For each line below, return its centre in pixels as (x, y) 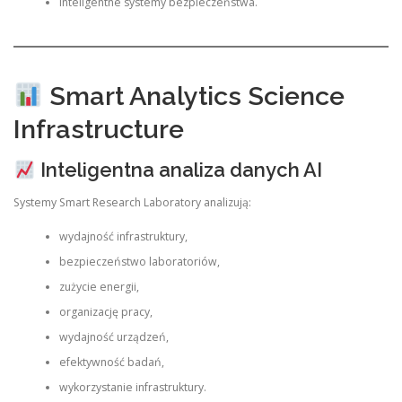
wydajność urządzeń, (114, 336)
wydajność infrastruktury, (123, 236)
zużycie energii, (99, 286)
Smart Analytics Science (193, 96)
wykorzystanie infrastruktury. (132, 387)
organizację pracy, (105, 311)
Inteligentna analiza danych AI (179, 170)
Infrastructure (99, 130)
